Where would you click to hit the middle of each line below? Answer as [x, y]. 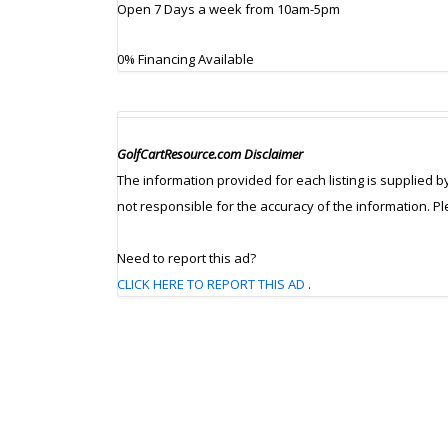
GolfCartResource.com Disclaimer [210, 154]
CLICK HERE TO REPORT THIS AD [211, 284]
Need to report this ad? [186, 258]
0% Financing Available [185, 58]
